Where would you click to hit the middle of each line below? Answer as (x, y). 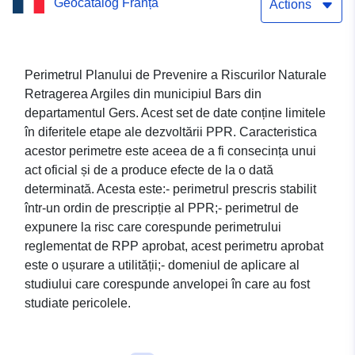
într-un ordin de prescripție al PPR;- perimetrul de (162, 208)
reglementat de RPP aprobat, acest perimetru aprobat (174, 246)
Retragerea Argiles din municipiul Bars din (143, 94)
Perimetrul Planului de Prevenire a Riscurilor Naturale (176, 75)
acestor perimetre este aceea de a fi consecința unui (170, 151)
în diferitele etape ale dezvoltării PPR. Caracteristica (171, 132)
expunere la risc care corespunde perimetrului (153, 227)
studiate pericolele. (78, 303)
